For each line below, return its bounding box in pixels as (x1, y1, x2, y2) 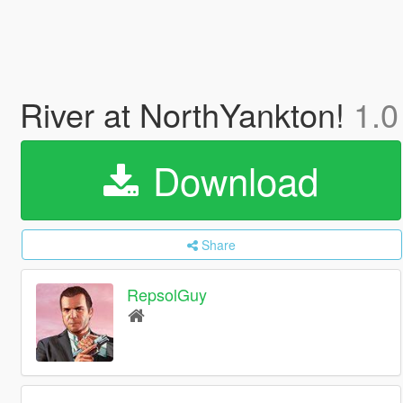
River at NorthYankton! (19, 91, 354, 137)
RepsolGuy (127, 282, 208, 307)
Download (141, 153, 318, 207)
